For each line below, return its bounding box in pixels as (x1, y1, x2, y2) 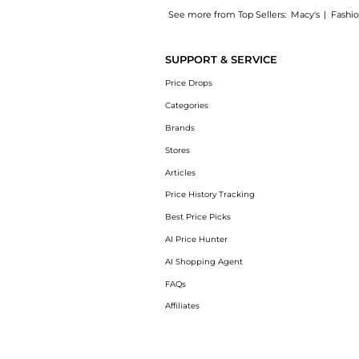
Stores (164, 145, 190, 155)
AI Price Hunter (164, 234, 228, 244)
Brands (164, 123, 195, 132)
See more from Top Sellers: (167, 8, 286, 20)
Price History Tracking (164, 190, 255, 200)
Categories (164, 101, 208, 111)
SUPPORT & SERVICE (164, 53, 277, 66)
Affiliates (164, 301, 200, 311)
